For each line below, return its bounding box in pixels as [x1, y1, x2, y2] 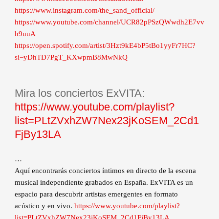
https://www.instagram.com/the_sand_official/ [15, 6, 154, 14]
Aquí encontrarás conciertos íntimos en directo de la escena [15, 167, 196, 175]
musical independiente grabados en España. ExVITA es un [15, 178, 193, 186]
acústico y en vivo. [15, 202, 74, 210]
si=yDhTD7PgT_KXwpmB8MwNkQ [15, 53, 128, 61]
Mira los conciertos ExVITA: [15, 87, 145, 99]
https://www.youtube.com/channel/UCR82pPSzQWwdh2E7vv [15, 18, 204, 26]
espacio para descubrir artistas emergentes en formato [15, 190, 178, 198]
